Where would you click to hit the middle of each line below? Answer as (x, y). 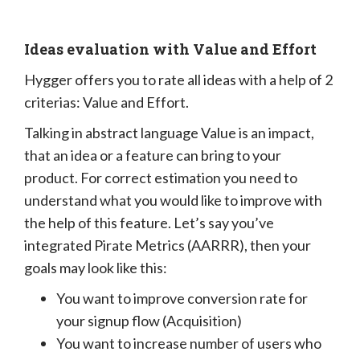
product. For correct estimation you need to (161, 177)
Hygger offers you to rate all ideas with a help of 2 (178, 79)
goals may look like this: (96, 267)
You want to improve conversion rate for (182, 298)
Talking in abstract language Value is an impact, (169, 132)
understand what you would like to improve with (173, 200)
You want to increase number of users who (189, 343)
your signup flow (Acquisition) (149, 320)
